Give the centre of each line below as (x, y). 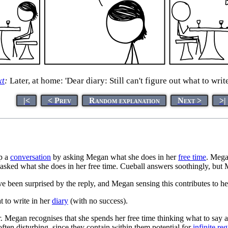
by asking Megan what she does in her (115, 157)
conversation (31, 157)
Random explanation (124, 100)
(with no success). (98, 201)
